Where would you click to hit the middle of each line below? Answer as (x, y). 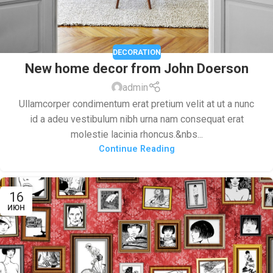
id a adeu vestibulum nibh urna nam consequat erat (136, 119)
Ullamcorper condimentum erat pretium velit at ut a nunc (136, 104)
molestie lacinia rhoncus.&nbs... (136, 134)
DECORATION (136, 52)
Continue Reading (136, 149)
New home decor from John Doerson (136, 69)
